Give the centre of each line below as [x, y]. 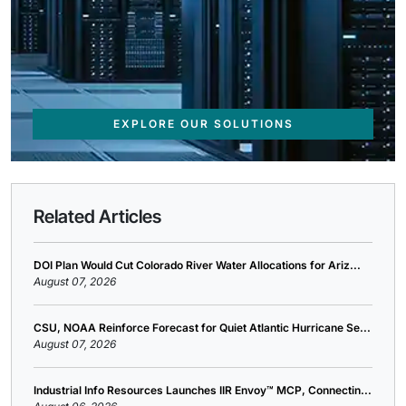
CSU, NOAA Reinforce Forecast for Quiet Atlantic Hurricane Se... [202, 328]
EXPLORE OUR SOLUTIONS [203, 124]
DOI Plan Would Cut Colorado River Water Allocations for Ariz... [197, 265]
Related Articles [97, 217]
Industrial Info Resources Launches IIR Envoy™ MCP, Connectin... [203, 390]
